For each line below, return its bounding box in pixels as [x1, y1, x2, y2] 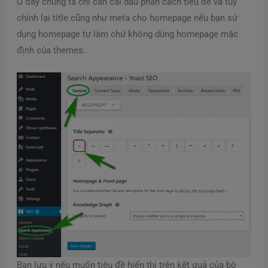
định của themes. [16, 44, 86, 56]
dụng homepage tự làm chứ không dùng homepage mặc [16, 28, 238, 39]
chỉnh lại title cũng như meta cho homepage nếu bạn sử [16, 12, 237, 23]
